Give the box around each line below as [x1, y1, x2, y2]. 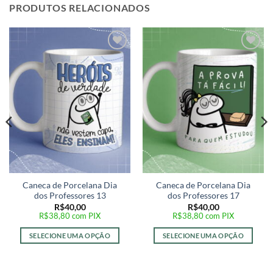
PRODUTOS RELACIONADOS [9, 1, 151, 13]
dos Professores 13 [34, 191, 106, 201]
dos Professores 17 [167, 191, 239, 201]
